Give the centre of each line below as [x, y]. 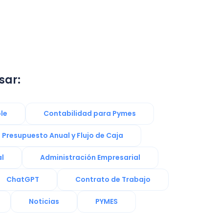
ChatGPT [23, 179]
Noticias [44, 201]
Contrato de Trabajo [113, 179]
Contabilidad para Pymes [90, 113]
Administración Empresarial [90, 157]
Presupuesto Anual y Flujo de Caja [63, 135]
